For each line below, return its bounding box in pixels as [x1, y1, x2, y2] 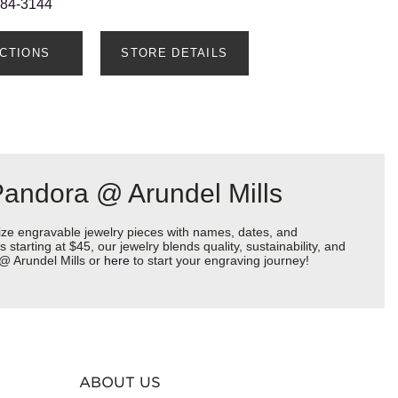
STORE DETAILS [121, 46, 228, 60]
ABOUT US [78, 374, 161, 392]
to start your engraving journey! [130, 253, 309, 268]
